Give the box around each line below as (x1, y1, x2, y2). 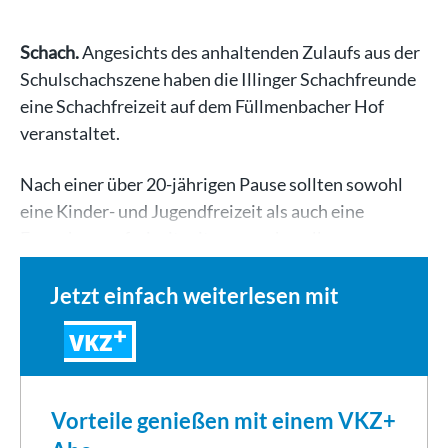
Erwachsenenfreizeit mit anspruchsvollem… (20, 227, 359, 249)
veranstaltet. (20, 122, 120, 144)
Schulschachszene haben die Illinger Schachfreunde (20, 68, 416, 90)
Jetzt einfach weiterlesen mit (50, 282, 339, 309)
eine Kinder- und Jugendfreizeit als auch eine (20, 200, 364, 222)
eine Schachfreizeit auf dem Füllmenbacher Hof (20, 95, 384, 117)
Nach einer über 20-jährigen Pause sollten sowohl (20, 173, 403, 195)
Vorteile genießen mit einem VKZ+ (51, 407, 396, 434)
